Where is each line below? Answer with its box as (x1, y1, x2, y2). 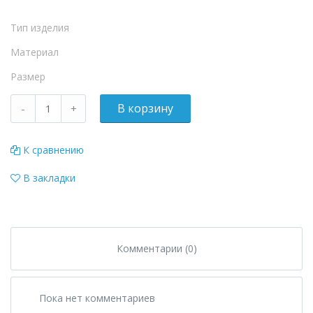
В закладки (23, 171, 75, 184)
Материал (10, 45, 59, 59)
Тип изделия (10, 21, 69, 34)
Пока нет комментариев (39, 291, 155, 305)
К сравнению (23, 143, 84, 156)
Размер (10, 70, 45, 83)
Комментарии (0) (116, 242, 197, 255)
